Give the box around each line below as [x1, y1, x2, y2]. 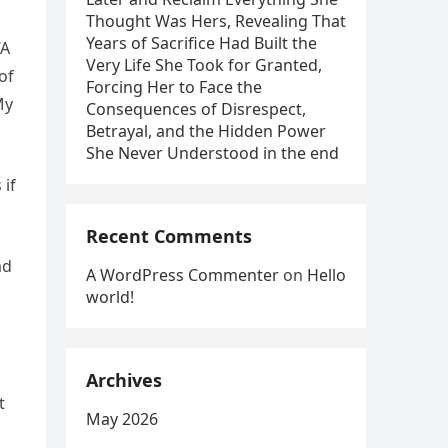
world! [86, 286, 134, 308]
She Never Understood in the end [86, 142, 339, 164]
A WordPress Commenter [86, 264, 279, 286]
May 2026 [86, 408, 158, 430]
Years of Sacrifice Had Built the [86, 32, 317, 54]
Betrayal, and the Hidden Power [86, 120, 326, 142]
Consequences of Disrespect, [86, 98, 306, 120]
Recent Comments [86, 224, 252, 248]
